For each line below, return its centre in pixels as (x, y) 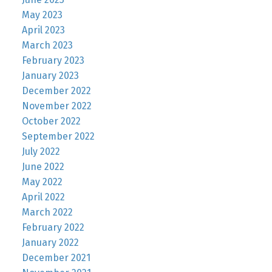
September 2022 (58, 137)
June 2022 (43, 167)
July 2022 (41, 152)
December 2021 (56, 258)
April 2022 (43, 197)
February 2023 (53, 61)
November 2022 (56, 106)
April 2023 (43, 30)
